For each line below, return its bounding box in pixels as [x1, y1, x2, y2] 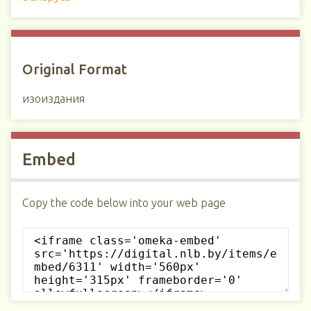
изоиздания [22, 92, 85, 105]
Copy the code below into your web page [22, 196, 226, 209]
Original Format [22, 61, 127, 77]
